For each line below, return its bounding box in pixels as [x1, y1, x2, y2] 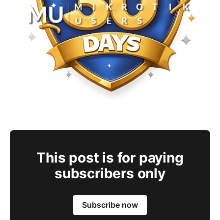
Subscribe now [82, 200, 138, 210]
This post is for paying [36, 149, 184, 166]
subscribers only [55, 165, 165, 182]
